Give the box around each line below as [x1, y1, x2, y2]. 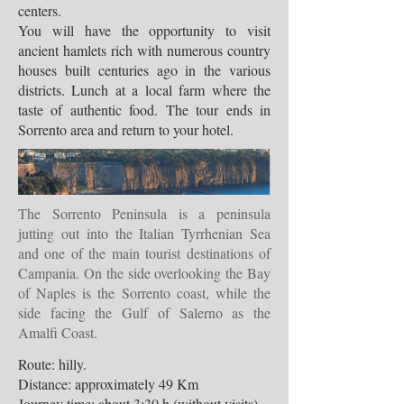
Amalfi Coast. [18, 323, 97, 342]
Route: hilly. [18, 354, 87, 373]
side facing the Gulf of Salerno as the [18, 303, 271, 322]
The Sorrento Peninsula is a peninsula [18, 204, 271, 223]
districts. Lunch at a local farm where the [18, 80, 271, 99]
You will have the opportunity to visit [18, 21, 271, 40]
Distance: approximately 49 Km [18, 374, 198, 393]
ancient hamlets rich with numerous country [18, 41, 271, 60]
